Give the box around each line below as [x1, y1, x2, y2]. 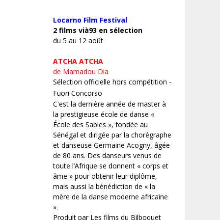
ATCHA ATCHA [53, 56, 105, 66]
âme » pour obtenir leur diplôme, [53, 171, 157, 181]
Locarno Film [53, 15, 100, 25]
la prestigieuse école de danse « [53, 110, 154, 119]
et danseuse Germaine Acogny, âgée [53, 140, 170, 150]
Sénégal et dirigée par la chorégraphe [53, 130, 171, 140]
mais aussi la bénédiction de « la [53, 182, 155, 192]
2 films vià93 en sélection [53, 26, 142, 35]
